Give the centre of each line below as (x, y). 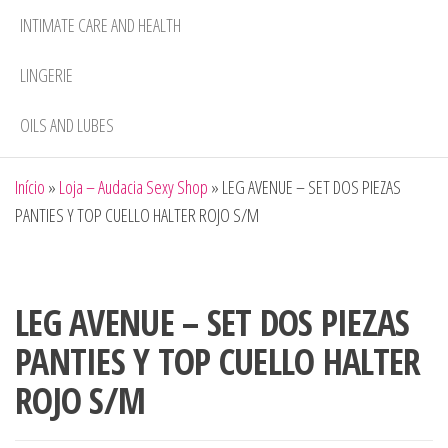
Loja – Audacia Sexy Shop (133, 187)
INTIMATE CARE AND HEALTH (100, 24)
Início (30, 187)
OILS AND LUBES (67, 124)
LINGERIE (46, 74)
